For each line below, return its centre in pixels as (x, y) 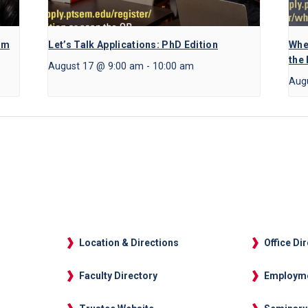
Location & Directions (129, 243)
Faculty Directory (119, 276)
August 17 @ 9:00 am (96, 67)
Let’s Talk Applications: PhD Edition (133, 45)
